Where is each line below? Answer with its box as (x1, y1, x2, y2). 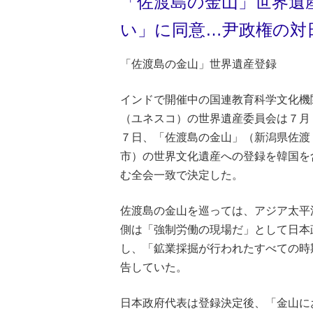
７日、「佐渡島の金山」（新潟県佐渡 (120, 131, 310, 143)
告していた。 (120, 261, 187, 273)
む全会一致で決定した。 (120, 168, 243, 181)
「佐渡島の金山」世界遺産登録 (120, 57, 277, 70)
